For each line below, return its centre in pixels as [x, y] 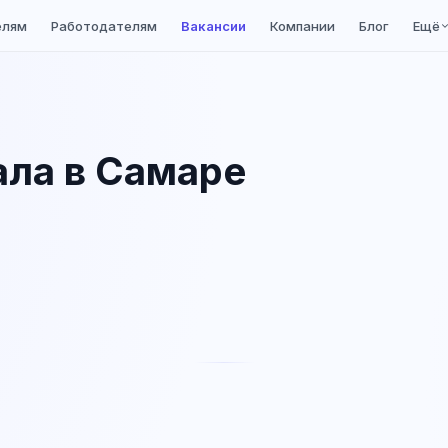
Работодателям [104, 25]
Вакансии [213, 25]
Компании [302, 25]
